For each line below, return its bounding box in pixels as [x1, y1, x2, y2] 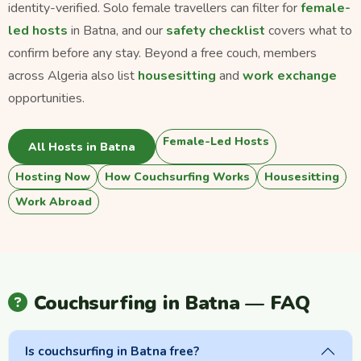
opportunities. [8, 89, 85, 108]
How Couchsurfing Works [105, 169, 250, 185]
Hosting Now [15, 169, 90, 185]
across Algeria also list [8, 67, 138, 85]
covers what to [265, 22, 352, 40]
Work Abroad [15, 194, 92, 210]
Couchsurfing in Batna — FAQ [33, 290, 310, 317]
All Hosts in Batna [28, 139, 135, 155]
